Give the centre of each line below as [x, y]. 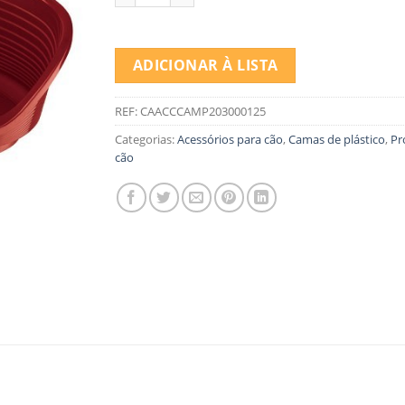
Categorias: [146, 140]
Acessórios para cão [230, 140]
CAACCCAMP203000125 [203, 112]
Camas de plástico [337, 140]
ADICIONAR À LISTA [205, 65]
